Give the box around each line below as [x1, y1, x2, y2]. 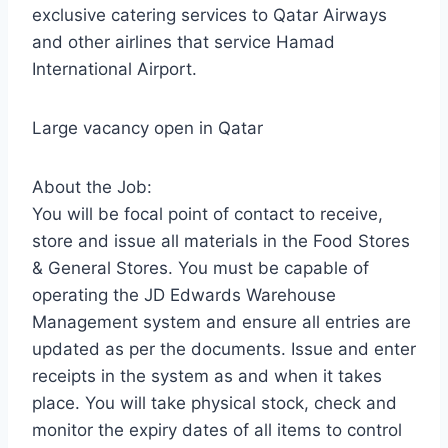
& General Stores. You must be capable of [32, 258, 369, 279]
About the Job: [32, 177, 152, 198]
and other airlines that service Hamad [32, 32, 335, 53]
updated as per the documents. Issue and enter [32, 339, 416, 360]
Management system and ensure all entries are [32, 312, 411, 333]
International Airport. [32, 59, 197, 80]
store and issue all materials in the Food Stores [32, 231, 410, 252]
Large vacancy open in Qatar [32, 118, 263, 139]
